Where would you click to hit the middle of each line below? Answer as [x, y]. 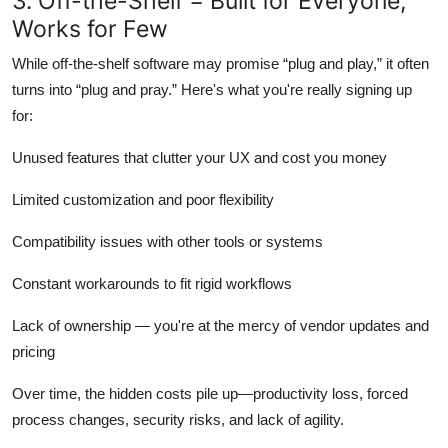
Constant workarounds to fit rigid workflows [152, 283]
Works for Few [90, 28]
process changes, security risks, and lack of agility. [178, 419]
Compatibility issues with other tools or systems [167, 241]
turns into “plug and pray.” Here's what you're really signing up [212, 89]
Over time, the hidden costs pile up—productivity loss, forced [210, 393]
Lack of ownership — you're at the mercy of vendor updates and [220, 325]
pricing [33, 351]
